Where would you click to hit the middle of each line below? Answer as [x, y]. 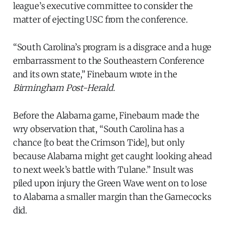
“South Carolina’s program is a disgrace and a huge [112, 47]
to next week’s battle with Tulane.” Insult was [103, 170]
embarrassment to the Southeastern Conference [109, 61]
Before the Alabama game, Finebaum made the [106, 116]
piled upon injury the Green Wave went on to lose [110, 184]
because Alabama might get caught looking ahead [112, 156]
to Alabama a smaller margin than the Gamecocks [112, 197]
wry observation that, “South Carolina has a [98, 129]
